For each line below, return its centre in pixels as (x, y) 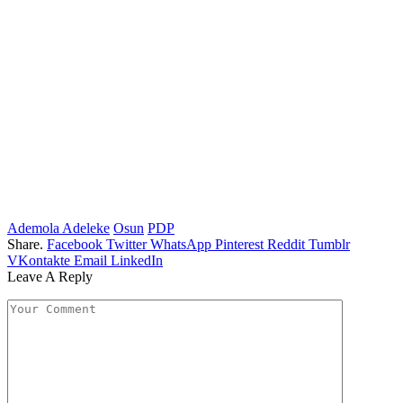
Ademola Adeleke (58, 228)
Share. (25, 245)
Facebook (75, 245)
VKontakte (39, 261)
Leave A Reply (50, 277)
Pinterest (239, 245)
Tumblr (329, 245)
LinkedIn (137, 261)
